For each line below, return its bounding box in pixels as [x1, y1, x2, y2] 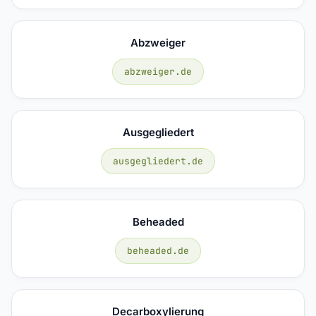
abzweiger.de [124, 65, 192, 78]
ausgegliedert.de [113, 154, 203, 167]
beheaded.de [127, 244, 189, 257]
